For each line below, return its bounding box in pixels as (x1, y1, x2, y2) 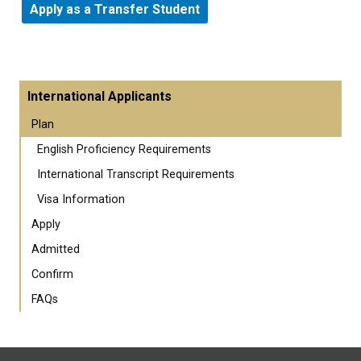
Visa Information (37, 192, 125, 206)
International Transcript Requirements (37, 167, 234, 181)
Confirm (31, 267, 73, 281)
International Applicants (27, 88, 172, 104)
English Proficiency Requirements (37, 142, 211, 156)
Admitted (31, 242, 80, 256)
